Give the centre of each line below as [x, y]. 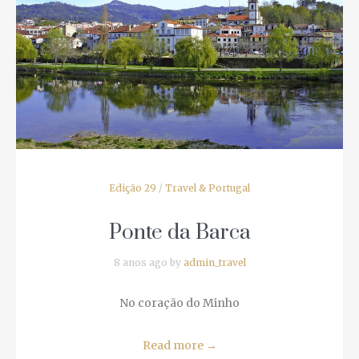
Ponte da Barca [173, 226]
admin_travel [208, 256]
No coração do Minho [173, 296]
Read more [168, 339]
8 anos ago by [142, 256]
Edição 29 [127, 181]
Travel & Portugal [202, 181]
